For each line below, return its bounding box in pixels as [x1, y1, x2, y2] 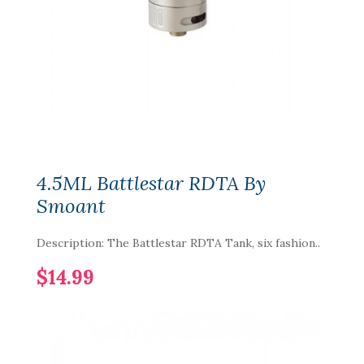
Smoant [37, 193, 106, 219]
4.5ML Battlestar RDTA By [37, 171, 266, 196]
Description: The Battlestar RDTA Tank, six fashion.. [37, 236, 320, 250]
